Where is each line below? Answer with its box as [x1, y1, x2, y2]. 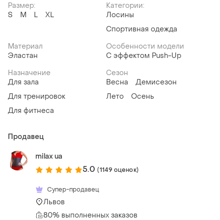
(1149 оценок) [97, 165, 138, 174]
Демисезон [136, 78, 177, 87]
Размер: [8, 1, 35, 11]
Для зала [8, 78, 39, 87]
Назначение [8, 68, 51, 78]
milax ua [35, 152, 62, 162]
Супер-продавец [47, 185, 99, 193]
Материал [8, 42, 43, 52]
